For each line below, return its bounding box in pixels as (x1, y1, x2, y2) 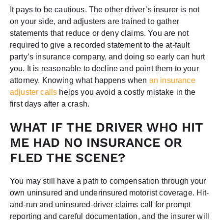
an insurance (147, 76, 195, 84)
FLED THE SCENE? (10, 150, 125, 165)
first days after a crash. (10, 99, 90, 108)
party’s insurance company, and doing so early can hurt (10, 52, 205, 61)
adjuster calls (10, 87, 57, 96)
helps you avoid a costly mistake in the (57, 87, 196, 96)
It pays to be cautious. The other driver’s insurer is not (10, 5, 200, 14)
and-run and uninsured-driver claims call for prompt (10, 200, 191, 209)
